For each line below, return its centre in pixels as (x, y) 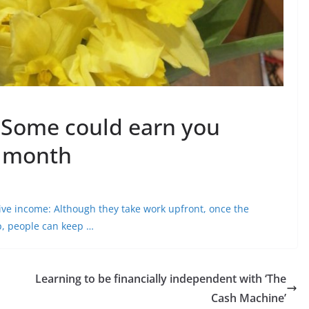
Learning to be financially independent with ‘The (161, 278)
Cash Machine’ (249, 298)
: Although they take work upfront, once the (149, 208)
